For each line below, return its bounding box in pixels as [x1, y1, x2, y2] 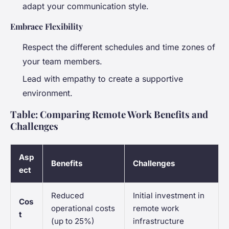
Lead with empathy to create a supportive [22, 74, 183, 84]
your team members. [22, 56, 102, 66]
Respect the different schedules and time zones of [22, 41, 215, 52]
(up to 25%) [51, 216, 95, 226]
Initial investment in [133, 191, 204, 201]
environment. [22, 88, 73, 99]
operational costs [51, 203, 115, 214]
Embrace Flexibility [10, 20, 83, 32]
